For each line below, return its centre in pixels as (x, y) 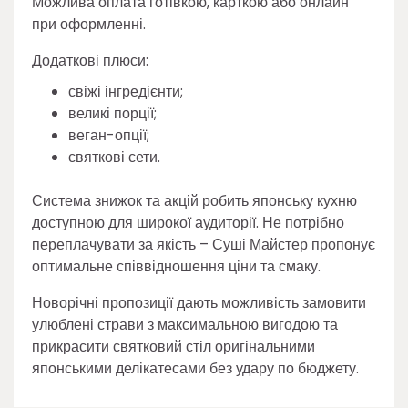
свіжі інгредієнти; (126, 91)
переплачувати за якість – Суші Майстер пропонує (204, 244)
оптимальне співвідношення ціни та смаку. (176, 266)
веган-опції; (109, 135)
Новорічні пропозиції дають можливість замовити (199, 302)
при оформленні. (89, 24)
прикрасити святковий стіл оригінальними (173, 346)
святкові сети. (114, 157)
